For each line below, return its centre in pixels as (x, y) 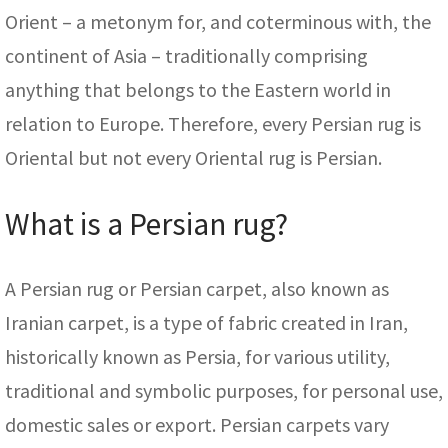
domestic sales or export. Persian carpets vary (197, 425)
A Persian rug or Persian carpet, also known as (197, 289)
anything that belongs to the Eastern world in (198, 90)
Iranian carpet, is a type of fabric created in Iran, (206, 323)
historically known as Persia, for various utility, (197, 357)
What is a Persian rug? (146, 224)
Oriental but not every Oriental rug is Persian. (193, 158)
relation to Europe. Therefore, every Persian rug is (213, 124)
